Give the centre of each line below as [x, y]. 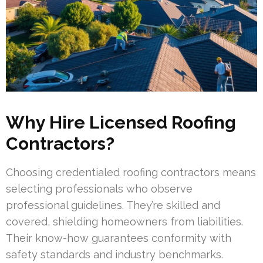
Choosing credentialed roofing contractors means [131, 173]
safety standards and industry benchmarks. [114, 255]
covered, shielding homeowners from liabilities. [124, 222]
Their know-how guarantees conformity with [119, 238]
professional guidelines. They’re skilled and [113, 205]
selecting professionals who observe [99, 189]
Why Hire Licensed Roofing [121, 123]
